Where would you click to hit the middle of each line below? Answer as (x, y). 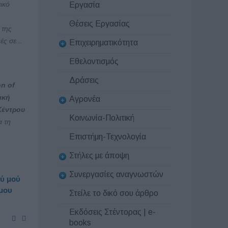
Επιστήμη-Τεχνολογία (108, 137)
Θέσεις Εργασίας (99, 24)
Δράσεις (84, 80)
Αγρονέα (85, 99)
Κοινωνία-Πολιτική (102, 118)
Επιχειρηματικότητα (104, 42)
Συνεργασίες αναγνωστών (116, 174)
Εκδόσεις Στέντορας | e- (112, 212)
